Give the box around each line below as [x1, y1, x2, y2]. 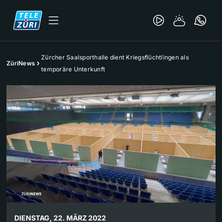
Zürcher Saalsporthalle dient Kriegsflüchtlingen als [41, 54, 189, 61]
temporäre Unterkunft [41, 65, 105, 73]
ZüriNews [6, 59, 35, 67]
